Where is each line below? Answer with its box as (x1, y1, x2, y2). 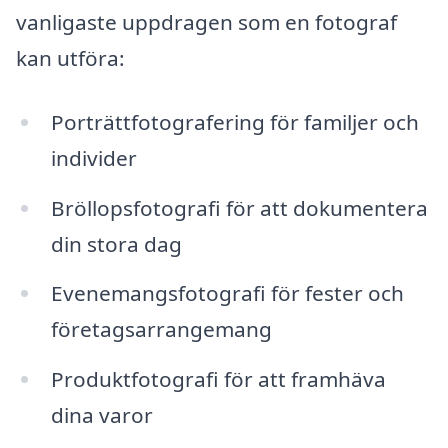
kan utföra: (16, 44, 125, 73)
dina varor (50, 401, 153, 430)
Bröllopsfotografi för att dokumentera (50, 193, 428, 222)
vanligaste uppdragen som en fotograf (16, 8, 397, 37)
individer (50, 143, 137, 172)
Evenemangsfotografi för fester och (50, 279, 404, 308)
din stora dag (50, 229, 182, 258)
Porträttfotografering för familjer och (50, 107, 419, 136)
